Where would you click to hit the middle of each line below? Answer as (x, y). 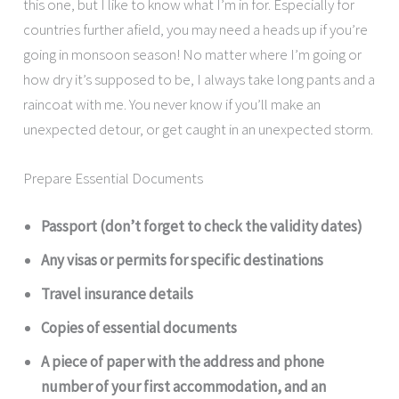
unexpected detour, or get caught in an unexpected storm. (199, 130)
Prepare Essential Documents (114, 179)
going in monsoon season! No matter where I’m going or (193, 55)
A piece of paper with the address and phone (183, 361)
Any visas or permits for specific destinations (183, 260)
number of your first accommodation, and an (184, 386)
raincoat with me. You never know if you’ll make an (172, 105)
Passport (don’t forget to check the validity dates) (202, 226)
